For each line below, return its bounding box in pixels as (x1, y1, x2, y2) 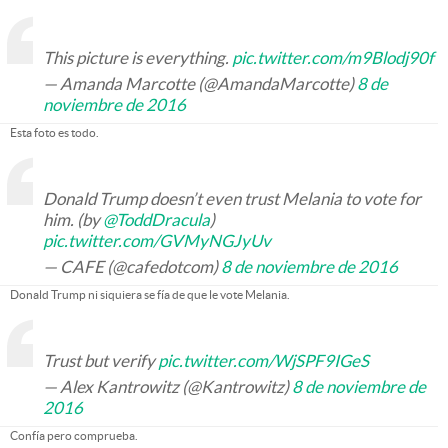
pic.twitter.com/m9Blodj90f (232, 48, 434, 67)
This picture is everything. (43, 48, 232, 67)
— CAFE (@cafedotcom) (43, 257, 221, 276)
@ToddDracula (103, 210, 210, 229)
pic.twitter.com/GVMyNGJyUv (43, 231, 271, 250)
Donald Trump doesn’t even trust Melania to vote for (43, 189, 421, 208)
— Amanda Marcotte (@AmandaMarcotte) (43, 74, 357, 93)
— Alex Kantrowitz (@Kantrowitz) (43, 377, 292, 396)
